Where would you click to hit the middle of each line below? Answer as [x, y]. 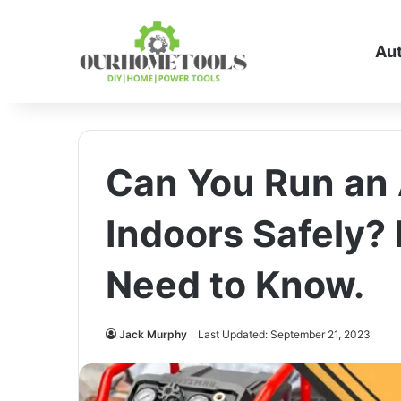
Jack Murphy [153, 334]
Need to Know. [235, 285]
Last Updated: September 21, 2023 [284, 334]
